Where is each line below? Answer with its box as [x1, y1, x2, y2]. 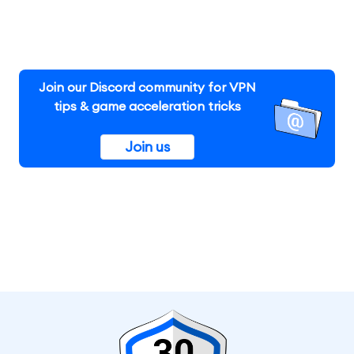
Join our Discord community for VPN [39, 79, 257, 96]
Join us [125, 137, 171, 156]
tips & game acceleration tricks [54, 98, 242, 115]
